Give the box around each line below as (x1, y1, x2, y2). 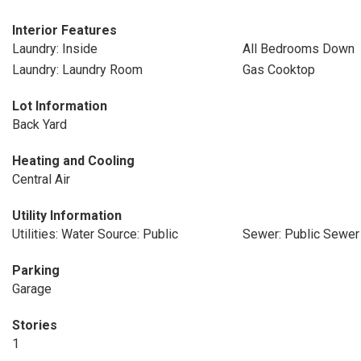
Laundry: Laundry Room (12, 62, 143, 77)
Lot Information (12, 98, 107, 114)
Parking (12, 263, 60, 278)
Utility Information (12, 208, 122, 223)
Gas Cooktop (242, 62, 315, 77)
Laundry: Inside (12, 41, 98, 56)
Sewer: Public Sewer (242, 226, 359, 242)
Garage (12, 281, 52, 297)
